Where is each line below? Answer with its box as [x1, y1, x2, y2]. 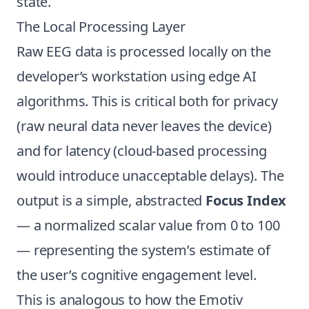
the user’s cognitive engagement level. [17, 266, 257, 284]
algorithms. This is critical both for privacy [17, 92, 278, 110]
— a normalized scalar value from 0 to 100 [17, 216, 280, 235]
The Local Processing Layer [17, 17, 186, 36]
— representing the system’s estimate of [17, 241, 270, 259]
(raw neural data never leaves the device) [17, 117, 272, 135]
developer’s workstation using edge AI [17, 67, 257, 86]
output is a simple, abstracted [17, 191, 206, 210]
